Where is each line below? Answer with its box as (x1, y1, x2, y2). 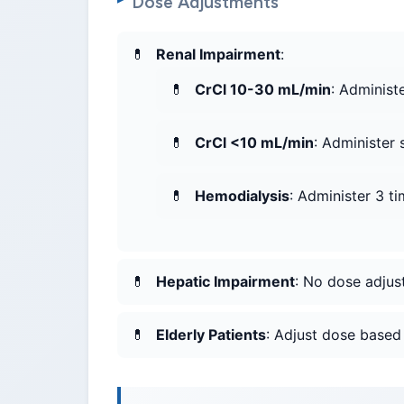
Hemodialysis (195, 187, 289, 206)
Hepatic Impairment (156, 272, 295, 291)
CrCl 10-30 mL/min (195, 80, 331, 99)
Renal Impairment (156, 45, 280, 64)
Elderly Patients (156, 326, 266, 344)
